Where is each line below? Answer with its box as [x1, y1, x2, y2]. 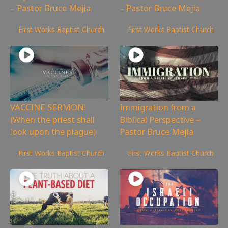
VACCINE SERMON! [10, 101, 86, 113]
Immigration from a [120, 101, 196, 113]
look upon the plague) [10, 125, 96, 137]
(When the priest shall [10, 113, 95, 125]
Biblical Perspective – [120, 113, 201, 125]
